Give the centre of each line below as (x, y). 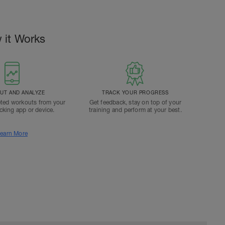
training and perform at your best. (135, 110)
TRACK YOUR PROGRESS (135, 92)
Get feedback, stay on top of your (135, 102)
